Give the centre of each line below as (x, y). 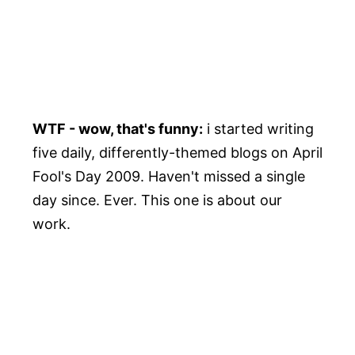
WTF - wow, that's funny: (117, 129)
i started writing (258, 129)
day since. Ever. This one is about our (157, 200)
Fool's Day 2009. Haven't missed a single (168, 177)
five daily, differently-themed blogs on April (177, 153)
